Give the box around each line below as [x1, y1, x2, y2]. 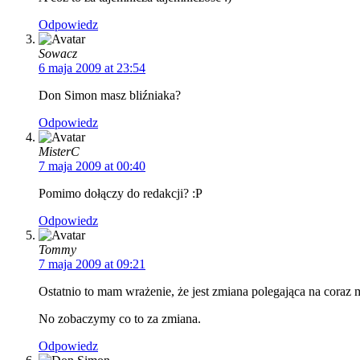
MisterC [39, 145, 80, 159]
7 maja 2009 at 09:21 [39, 257, 145, 272]
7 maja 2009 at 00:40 [39, 159, 145, 174]
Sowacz [39, 47, 77, 61]
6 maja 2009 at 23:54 [39, 61, 145, 76]
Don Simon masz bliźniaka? [39, 88, 181, 103]
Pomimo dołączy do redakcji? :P [39, 186, 202, 201]
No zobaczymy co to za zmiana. [39, 312, 201, 326]
